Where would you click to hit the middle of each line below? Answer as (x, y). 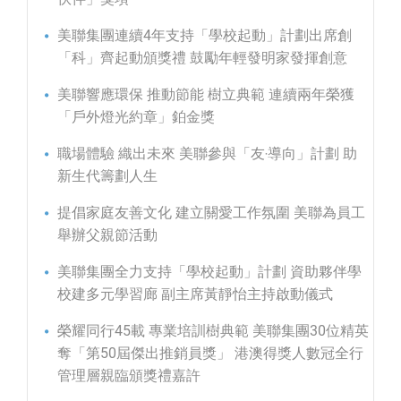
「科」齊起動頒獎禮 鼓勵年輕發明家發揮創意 (202, 57)
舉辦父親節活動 (107, 235)
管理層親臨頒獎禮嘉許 (129, 375)
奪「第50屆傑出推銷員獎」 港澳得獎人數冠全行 (210, 353)
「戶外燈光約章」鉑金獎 (136, 116)
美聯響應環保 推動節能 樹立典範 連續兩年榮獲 (206, 94)
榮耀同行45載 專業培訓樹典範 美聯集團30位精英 (213, 330)
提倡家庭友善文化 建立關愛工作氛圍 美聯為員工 (211, 212)
